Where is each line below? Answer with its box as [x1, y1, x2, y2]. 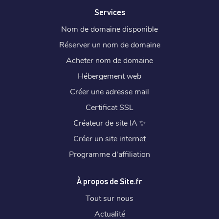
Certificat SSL [86, 101, 133, 112]
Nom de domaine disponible [61, 23, 158, 34]
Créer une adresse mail [70, 86, 149, 96]
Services [94, 7, 125, 17]
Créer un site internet [73, 132, 146, 143]
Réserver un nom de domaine [59, 39, 160, 49]
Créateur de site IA [73, 117, 137, 128]
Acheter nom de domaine [66, 54, 153, 65]
